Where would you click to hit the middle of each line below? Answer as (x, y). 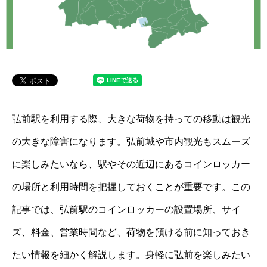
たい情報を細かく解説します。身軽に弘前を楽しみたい (131, 255)
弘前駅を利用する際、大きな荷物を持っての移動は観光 (131, 119)
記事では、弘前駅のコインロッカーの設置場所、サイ (126, 209)
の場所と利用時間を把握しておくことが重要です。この (131, 187)
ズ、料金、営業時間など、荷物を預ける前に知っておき (131, 232)
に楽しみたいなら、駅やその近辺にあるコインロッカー (131, 164)
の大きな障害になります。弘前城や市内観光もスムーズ (131, 142)
